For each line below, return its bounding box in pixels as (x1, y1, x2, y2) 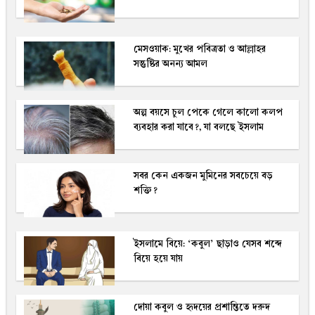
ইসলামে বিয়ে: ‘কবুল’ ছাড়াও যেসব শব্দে (134, 237, 283, 251)
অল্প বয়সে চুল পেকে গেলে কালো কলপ (134, 105, 283, 120)
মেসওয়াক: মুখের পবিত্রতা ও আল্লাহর (134, 42, 266, 56)
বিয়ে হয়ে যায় (134, 252, 184, 266)
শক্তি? (134, 184, 158, 198)
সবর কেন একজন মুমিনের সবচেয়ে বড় (134, 169, 274, 183)
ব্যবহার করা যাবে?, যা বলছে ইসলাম (134, 120, 264, 134)
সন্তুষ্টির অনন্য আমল (134, 57, 208, 71)
